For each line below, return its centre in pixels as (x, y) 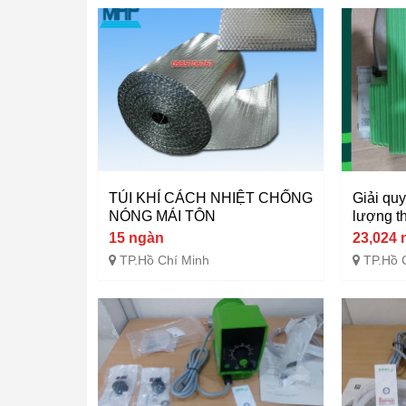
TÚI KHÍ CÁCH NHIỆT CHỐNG (211, 198)
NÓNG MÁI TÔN (162, 216)
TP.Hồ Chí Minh (164, 260)
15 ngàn (136, 237)
